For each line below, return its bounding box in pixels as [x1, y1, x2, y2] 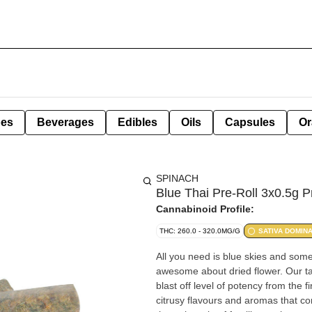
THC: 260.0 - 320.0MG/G [159, 227, 240, 235]
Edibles [118, 116, 157, 128]
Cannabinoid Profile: [156, 203, 254, 214]
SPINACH [156, 173, 198, 184]
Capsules [225, 116, 275, 128]
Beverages [37, 116, 94, 128]
